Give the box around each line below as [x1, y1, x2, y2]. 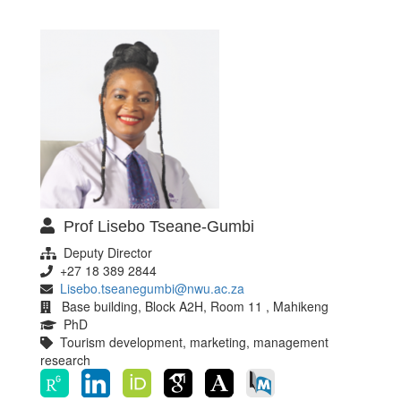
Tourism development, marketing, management [53, 333, 328, 352]
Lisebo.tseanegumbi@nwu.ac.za [60, 279, 244, 298]
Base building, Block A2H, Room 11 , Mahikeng [51, 297, 329, 316]
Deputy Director [55, 243, 152, 262]
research [40, 351, 90, 370]
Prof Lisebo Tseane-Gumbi [54, 217, 254, 235]
